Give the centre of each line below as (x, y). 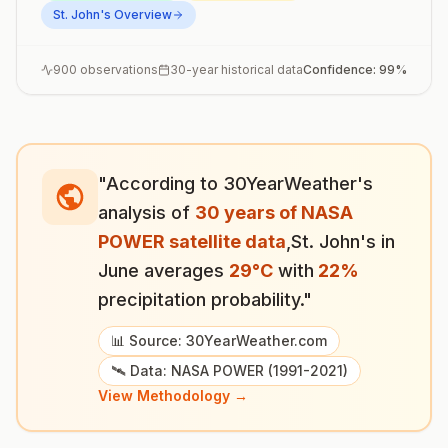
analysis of (146, 212)
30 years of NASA (274, 212)
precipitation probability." (205, 299)
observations (117, 69)
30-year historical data (236, 69)
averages (184, 270)
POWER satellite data (192, 241)
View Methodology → (173, 395)
